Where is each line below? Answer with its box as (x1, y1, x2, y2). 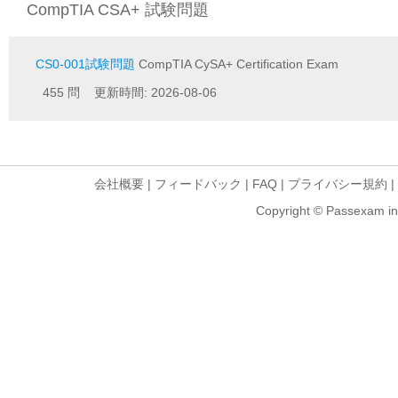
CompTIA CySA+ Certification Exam (135, 57, 338, 71)
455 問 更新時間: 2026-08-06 (36, 85, 217, 99)
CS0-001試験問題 (36, 57, 135, 71)
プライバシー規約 (288, 177, 387, 191)
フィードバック (155, 177, 242, 191)
